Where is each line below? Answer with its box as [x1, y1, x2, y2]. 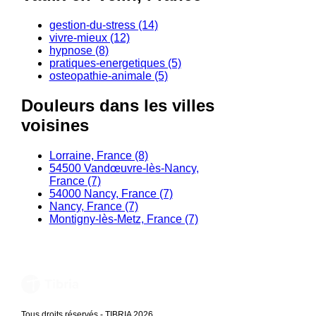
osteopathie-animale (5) [49, 69, 168, 82]
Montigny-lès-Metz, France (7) [49, 213, 198, 226]
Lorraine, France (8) [49, 150, 148, 162]
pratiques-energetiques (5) [49, 56, 181, 69]
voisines [20, 116, 89, 135]
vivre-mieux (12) [49, 31, 130, 44]
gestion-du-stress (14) [49, 18, 158, 31]
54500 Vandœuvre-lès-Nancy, [49, 162, 199, 175]
